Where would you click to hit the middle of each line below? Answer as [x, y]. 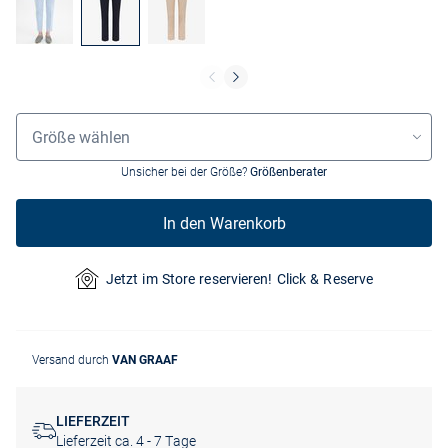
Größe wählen [81, 137]
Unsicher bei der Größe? [185, 172]
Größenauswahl [64, 120]
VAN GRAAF [145, 360]
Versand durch [72, 360]
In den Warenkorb [224, 223]
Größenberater [288, 172]
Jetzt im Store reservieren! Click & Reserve [239, 278]
